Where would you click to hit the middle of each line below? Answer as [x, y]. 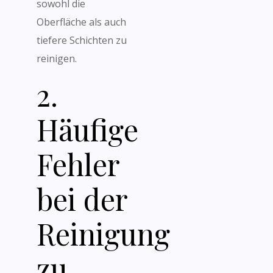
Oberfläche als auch [81, 22]
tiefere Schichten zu [82, 40]
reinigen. [57, 58]
